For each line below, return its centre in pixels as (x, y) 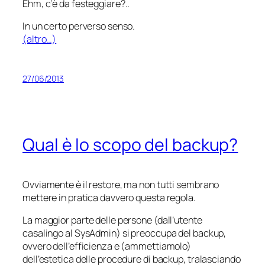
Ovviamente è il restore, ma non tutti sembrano (121, 184)
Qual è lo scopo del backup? (130, 144)
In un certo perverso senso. (79, 26)
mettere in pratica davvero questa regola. (109, 197)
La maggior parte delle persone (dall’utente (112, 220)
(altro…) (40, 39)
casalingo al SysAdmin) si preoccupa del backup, (125, 233)
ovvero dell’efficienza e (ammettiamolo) (107, 246)
